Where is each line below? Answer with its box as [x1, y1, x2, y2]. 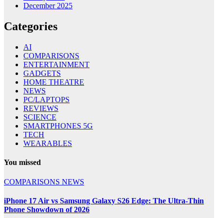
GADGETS [23, 69, 61, 78]
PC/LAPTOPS [23, 95, 70, 104]
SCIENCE [23, 113, 56, 122]
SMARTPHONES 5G [23, 122, 93, 130]
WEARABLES [23, 139, 72, 148]
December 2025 [23, 1, 73, 10]
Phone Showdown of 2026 [4, 205, 90, 214]
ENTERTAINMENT [23, 60, 90, 69]
